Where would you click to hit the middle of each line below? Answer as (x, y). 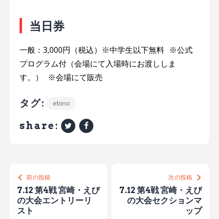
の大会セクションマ (164, 200)
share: (39, 125)
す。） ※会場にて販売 (61, 77)
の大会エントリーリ (55, 200)
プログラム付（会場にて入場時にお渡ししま (98, 64)
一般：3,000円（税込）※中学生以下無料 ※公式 (106, 50)
